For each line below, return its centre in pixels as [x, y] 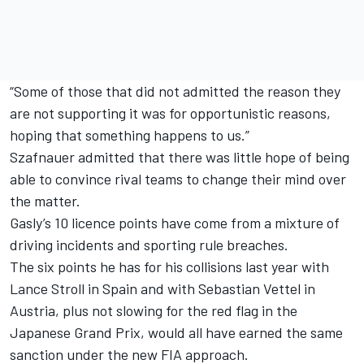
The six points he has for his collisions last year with [169, 267]
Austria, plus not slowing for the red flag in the [154, 311]
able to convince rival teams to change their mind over [178, 179]
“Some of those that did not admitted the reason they [175, 91]
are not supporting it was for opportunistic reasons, [170, 113]
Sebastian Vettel [249, 289]
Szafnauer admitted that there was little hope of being [180, 157]
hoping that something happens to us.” [130, 135]
